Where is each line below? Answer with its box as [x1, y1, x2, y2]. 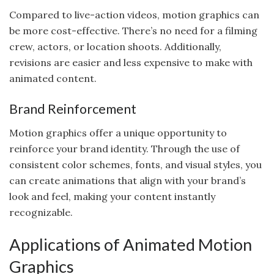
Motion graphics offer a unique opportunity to [9, 126, 227, 139]
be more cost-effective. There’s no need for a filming [9, 24, 257, 37]
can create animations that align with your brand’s [9, 174, 246, 187]
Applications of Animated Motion [9, 234, 252, 255]
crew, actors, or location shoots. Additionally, [9, 40, 221, 53]
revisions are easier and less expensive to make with [9, 56, 253, 69]
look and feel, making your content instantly [9, 190, 215, 202]
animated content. [9, 72, 97, 85]
